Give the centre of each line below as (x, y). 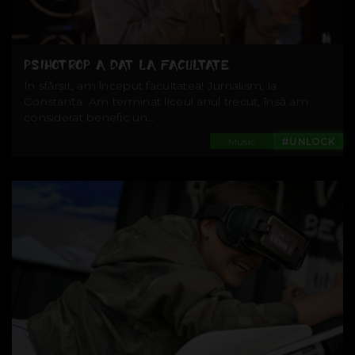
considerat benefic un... (90, 118)
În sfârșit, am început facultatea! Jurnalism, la (151, 86)
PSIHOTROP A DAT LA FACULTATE (126, 65)
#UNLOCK (308, 142)
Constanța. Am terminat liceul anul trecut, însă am (166, 102)
